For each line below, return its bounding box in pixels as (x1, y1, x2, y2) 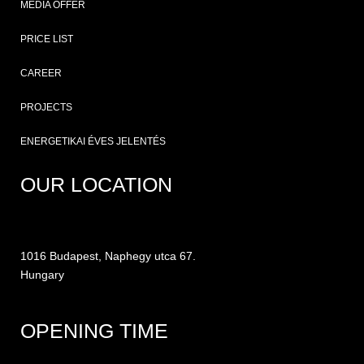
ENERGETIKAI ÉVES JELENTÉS (20, 136, 166, 148)
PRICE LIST (20, 33, 73, 45)
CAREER (20, 67, 62, 80)
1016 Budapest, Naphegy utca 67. (20, 249, 196, 263)
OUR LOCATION (20, 173, 172, 197)
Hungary (20, 268, 64, 282)
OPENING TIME (20, 318, 168, 342)
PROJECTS (20, 102, 72, 114)
